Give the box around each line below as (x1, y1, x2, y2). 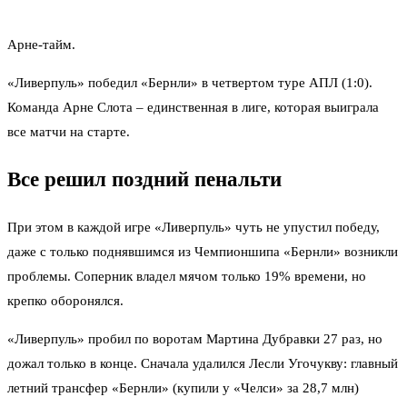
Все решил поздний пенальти (7, 167, 282, 191)
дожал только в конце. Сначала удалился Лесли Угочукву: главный (7, 355, 398, 371)
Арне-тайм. (7, 37, 75, 53)
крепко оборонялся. (7, 293, 127, 308)
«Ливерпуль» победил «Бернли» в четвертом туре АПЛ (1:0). (7, 75, 372, 91)
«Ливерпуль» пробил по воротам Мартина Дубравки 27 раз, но (7, 331, 382, 346)
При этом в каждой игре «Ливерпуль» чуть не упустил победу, (7, 219, 380, 234)
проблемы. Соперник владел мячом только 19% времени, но (7, 268, 366, 283)
